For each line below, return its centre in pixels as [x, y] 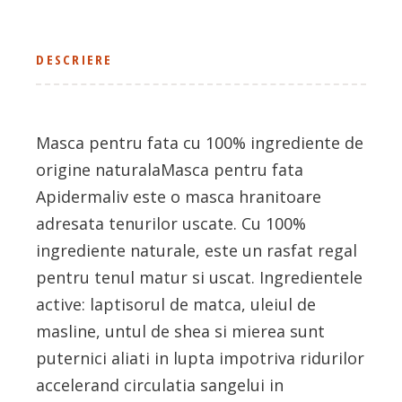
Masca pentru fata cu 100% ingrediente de [200, 143]
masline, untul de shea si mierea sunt [181, 332]
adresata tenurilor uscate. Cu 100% [171, 224]
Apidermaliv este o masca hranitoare [179, 197]
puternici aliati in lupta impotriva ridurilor [201, 358]
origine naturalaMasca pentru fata [170, 170]
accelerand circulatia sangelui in [160, 385]
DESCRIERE [74, 60]
